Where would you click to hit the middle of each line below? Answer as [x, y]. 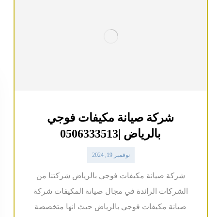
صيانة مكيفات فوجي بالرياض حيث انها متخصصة [111, 207]
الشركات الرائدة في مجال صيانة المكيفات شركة [110, 191]
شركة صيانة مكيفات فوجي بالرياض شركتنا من [110, 176]
